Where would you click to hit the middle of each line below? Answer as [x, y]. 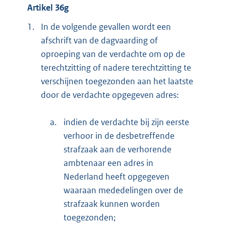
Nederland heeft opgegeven [117, 176]
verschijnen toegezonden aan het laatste [117, 81]
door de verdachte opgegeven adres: [110, 95]
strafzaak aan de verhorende [118, 149]
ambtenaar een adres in [108, 163]
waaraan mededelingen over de [123, 190]
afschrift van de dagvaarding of [99, 40]
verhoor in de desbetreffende [119, 135]
